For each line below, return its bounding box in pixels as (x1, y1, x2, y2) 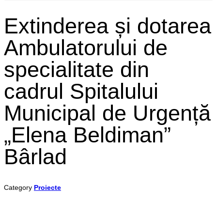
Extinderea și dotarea (4, 14, 211, 39)
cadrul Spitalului (4, 79, 158, 104)
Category (4, 184, 34, 192)
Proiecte (34, 184, 61, 192)
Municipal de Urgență (4, 101, 211, 126)
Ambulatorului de (4, 35, 168, 61)
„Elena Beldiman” (4, 123, 171, 148)
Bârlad (4, 144, 67, 170)
